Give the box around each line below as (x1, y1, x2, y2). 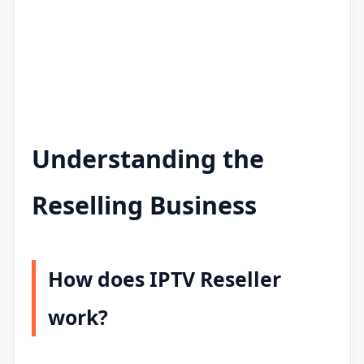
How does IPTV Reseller (48, 264, 281, 292)
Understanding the (32, 142, 264, 176)
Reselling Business (32, 188, 257, 223)
